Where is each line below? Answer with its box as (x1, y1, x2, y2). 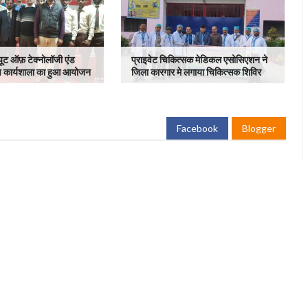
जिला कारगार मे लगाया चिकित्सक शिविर (131, 66, 261, 78)
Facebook (177, 122, 218, 134)
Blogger (242, 122, 276, 134)
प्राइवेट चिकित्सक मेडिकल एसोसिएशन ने (131, 54, 267, 65)
